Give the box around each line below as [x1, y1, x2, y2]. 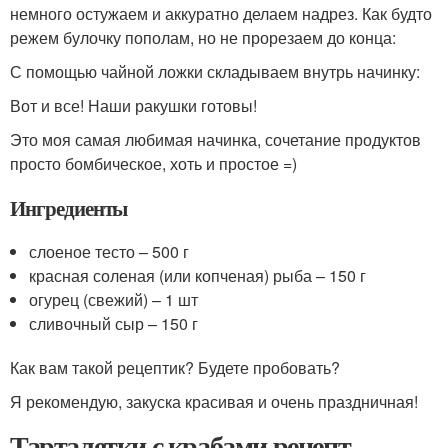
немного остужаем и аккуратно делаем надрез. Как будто [10, 2, 432, 25]
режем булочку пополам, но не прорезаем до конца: [10, 26, 396, 49]
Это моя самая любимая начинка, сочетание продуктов [10, 128, 421, 151]
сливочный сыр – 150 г [29, 312, 199, 335]
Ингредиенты [10, 193, 128, 223]
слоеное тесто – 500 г [29, 240, 190, 263]
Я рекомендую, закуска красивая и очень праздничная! [10, 390, 418, 413]
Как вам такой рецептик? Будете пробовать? [10, 356, 340, 379]
